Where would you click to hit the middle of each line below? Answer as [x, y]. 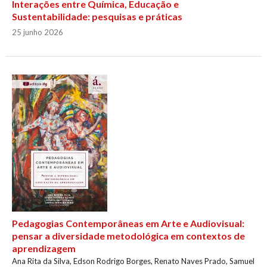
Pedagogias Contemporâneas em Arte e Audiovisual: [128, 223]
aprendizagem [44, 249]
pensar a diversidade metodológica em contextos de [128, 236]
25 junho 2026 [37, 32]
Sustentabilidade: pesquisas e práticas [97, 17]
